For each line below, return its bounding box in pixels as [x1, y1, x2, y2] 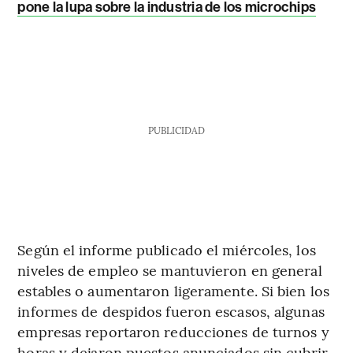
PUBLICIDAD [147, 124, 205, 137]
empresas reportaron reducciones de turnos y [17, 321, 329, 342]
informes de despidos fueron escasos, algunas [17, 301, 325, 321]
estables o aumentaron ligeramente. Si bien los [17, 281, 329, 301]
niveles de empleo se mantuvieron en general [17, 260, 322, 281]
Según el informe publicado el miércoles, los [17, 240, 316, 260]
